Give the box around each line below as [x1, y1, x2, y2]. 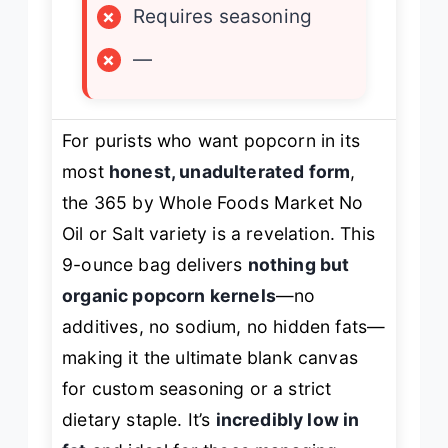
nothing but [247, 254, 350, 276]
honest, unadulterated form [108, 161, 351, 183]
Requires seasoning [133, 5, 313, 29]
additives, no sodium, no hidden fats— [62, 316, 386, 338]
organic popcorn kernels [62, 285, 276, 307]
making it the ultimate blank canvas [62, 347, 358, 369]
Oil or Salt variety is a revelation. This [62, 223, 375, 245]
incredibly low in [215, 409, 360, 431]
